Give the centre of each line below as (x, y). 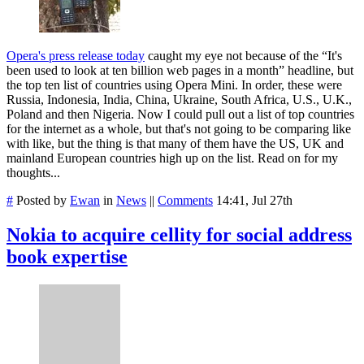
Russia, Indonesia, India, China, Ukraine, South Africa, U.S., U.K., (179, 100)
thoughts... (33, 173)
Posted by (41, 201)
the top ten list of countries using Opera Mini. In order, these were (174, 85)
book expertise (67, 257)
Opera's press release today (76, 56)
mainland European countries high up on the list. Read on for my (172, 158)
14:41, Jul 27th (254, 201)
